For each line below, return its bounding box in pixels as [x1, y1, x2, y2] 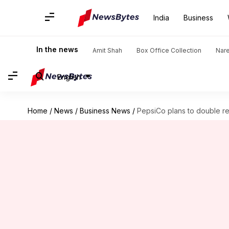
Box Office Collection [136, 47, 201, 54]
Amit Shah [93, 47, 122, 54]
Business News [79, 106, 130, 115]
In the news [36, 45, 78, 54]
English [57, 72, 81, 81]
